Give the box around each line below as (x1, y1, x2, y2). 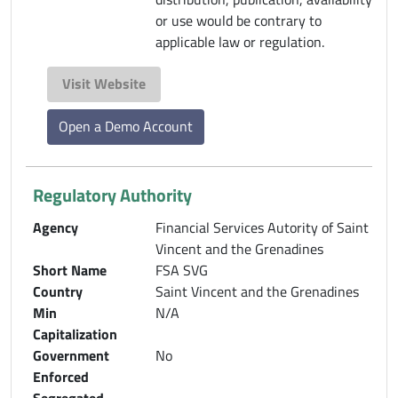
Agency (33, 216, 78, 238)
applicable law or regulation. (155, 30, 324, 52)
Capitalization (33, 322, 117, 345)
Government (33, 344, 109, 366)
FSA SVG (155, 259, 208, 281)
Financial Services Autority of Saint (155, 216, 369, 238)
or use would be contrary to (155, 9, 322, 31)
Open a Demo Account (59, 115, 193, 137)
